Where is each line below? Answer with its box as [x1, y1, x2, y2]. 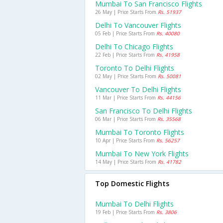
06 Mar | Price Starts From [95, 115, 157, 122]
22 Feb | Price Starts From [95, 51, 156, 58]
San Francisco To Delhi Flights [95, 106, 192, 115]
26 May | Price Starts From [95, 8, 158, 15]
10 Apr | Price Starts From [95, 137, 156, 144]
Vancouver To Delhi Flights [95, 85, 181, 94]
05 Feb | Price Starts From [95, 30, 156, 37]
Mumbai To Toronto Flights [95, 127, 184, 137]
